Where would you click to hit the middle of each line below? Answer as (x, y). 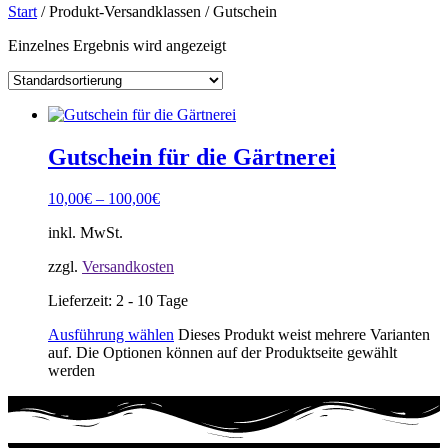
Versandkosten (128, 267)
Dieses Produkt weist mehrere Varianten (304, 335)
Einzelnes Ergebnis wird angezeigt (117, 45)
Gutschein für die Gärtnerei (192, 156)
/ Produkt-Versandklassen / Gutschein (157, 11)
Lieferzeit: (82, 301)
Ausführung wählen (111, 335)
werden (71, 371)
